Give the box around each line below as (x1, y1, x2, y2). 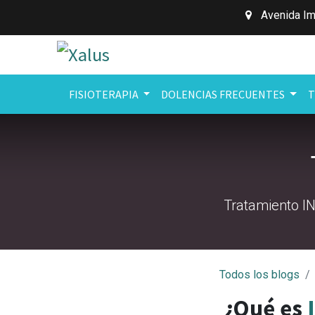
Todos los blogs (219, 268, 300, 281)
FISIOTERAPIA (68, 87, 139, 101)
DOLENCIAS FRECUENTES (161, 87, 285, 101)
